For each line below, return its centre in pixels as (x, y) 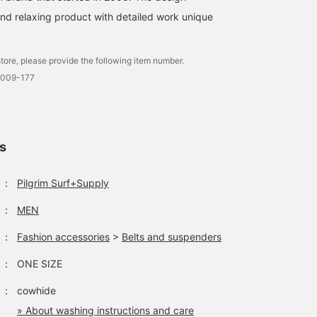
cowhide (36, 290)
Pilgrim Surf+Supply (63, 183)
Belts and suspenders (172, 236)
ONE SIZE (40, 263)
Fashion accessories (63, 236)
